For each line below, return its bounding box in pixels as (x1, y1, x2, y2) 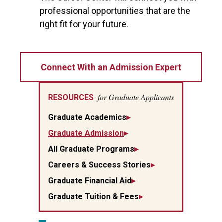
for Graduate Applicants (98, 92, 174, 102)
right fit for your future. (40, 19, 128, 29)
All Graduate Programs (48, 144, 134, 154)
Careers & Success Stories (48, 160, 151, 169)
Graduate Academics (48, 112, 126, 122)
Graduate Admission (48, 128, 124, 138)
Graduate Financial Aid (48, 176, 131, 185)
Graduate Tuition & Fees (48, 192, 139, 201)
